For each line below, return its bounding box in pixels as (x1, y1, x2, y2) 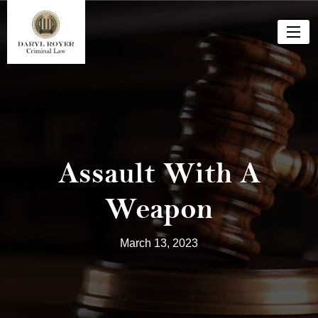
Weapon (105, 192, 213, 226)
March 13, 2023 (120, 237, 198, 249)
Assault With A (57, 156, 261, 191)
